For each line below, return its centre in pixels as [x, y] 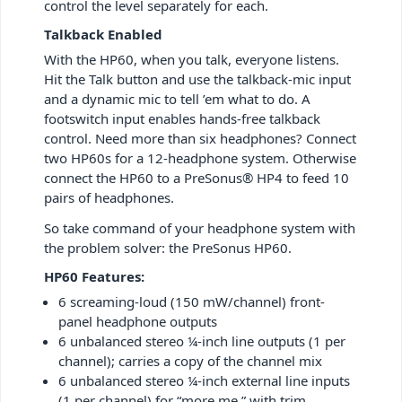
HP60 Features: [94, 276]
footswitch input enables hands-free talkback [182, 118]
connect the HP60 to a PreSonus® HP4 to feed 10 [197, 177]
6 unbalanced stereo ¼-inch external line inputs [204, 380]
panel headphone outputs [138, 321]
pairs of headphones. [109, 197]
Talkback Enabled [103, 34]
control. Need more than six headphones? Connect [200, 138]
